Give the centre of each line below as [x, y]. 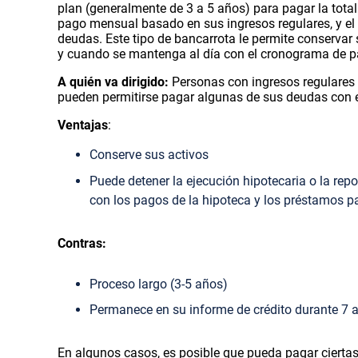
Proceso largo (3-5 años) [159, 284]
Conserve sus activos [149, 154]
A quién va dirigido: [113, 82]
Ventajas [83, 125]
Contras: [82, 243]
